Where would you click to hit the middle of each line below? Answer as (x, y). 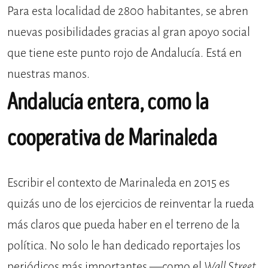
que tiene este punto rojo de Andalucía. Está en (124, 53)
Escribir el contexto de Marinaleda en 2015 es (118, 182)
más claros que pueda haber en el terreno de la (124, 224)
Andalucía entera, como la (108, 102)
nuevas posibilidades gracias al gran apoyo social (129, 32)
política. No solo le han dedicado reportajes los (124, 245)
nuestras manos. (48, 74)
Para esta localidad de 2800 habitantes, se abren (128, 11)
